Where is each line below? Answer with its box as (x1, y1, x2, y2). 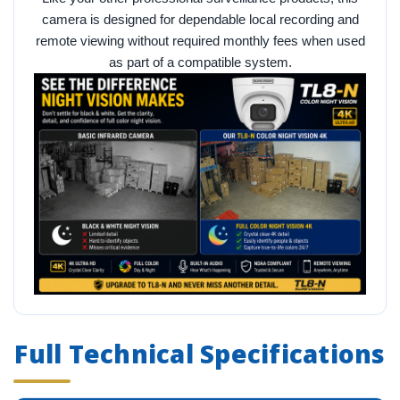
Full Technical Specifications (14, 336, 386, 371)
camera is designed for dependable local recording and (41, 11, 359, 27)
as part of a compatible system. (108, 54, 292, 70)
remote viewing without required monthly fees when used (35, 32, 365, 48)
